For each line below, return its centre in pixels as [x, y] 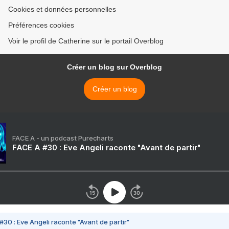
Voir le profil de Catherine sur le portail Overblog [86, 41]
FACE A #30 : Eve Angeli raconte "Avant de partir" [106, 148]
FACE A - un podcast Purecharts [63, 138]
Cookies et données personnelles [62, 9]
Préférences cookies [41, 25]
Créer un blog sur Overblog [114, 67]
